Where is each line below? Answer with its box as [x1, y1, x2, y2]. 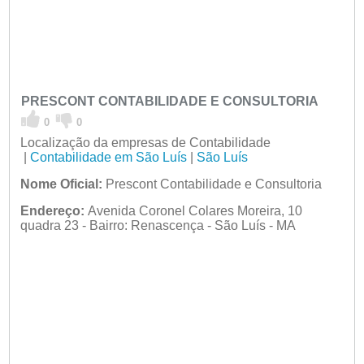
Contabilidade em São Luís [29, 149, 187, 164]
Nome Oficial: [19, 176, 102, 191]
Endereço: [19, 203, 84, 218]
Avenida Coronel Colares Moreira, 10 [84, 203, 302, 218]
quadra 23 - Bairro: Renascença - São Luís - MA [19, 218, 296, 232]
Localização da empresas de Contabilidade [19, 135, 271, 149]
